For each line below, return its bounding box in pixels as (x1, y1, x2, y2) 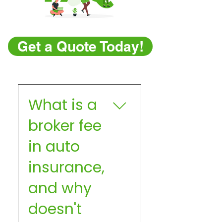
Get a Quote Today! (17, 38, 144, 55)
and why (28, 178, 92, 199)
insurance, (28, 157, 105, 178)
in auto (28, 136, 80, 157)
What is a (28, 95, 97, 115)
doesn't (28, 199, 82, 220)
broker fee (28, 115, 102, 136)
